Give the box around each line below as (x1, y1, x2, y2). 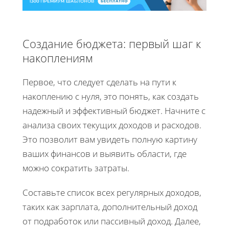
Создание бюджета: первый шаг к (22, 35, 201, 51)
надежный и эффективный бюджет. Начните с (22, 104, 205, 117)
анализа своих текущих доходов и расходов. (22, 119, 201, 131)
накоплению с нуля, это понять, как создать (22, 90, 199, 102)
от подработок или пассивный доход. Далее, (22, 215, 201, 227)
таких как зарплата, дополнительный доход (22, 200, 197, 213)
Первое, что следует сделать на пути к (22, 76, 176, 88)
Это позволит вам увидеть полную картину (22, 133, 197, 145)
